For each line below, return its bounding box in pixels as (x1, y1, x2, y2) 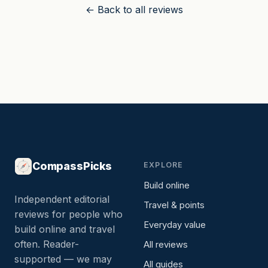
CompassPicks (32, 160, 112, 173)
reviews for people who (14, 208, 123, 221)
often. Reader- (14, 238, 79, 251)
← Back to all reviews (85, 4, 183, 16)
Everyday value (144, 220, 206, 231)
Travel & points (144, 200, 205, 211)
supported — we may (14, 253, 112, 266)
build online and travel (14, 223, 115, 236)
